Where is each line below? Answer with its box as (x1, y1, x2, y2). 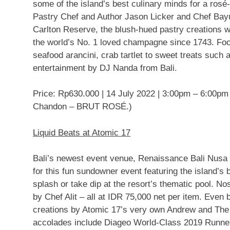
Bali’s (33, 154, 54, 163)
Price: (33, 89, 58, 99)
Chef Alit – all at (42, 192, 108, 202)
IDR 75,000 (108, 192, 151, 202)
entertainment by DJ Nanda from (33, 63, 160, 73)
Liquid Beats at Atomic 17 (33, 127, 130, 138)
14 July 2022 (106, 89, 155, 99)
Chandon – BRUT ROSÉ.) (33, 102, 132, 111)
